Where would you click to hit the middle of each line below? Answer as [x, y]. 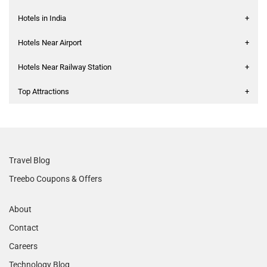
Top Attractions [44, 92]
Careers [23, 246]
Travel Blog [30, 161]
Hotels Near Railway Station [65, 67]
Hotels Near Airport [50, 43]
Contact [24, 228]
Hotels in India [42, 18]
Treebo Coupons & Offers [55, 179]
